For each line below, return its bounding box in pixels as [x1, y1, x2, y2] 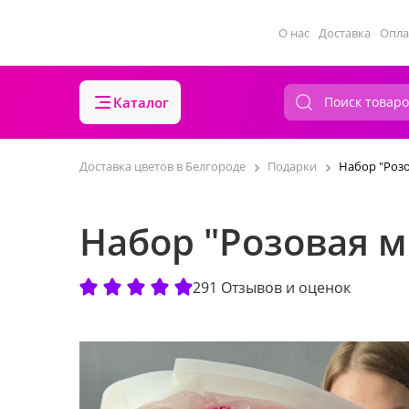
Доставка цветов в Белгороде [79, 158, 246, 174]
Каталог [113, 93, 169, 111]
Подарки [267, 158, 317, 174]
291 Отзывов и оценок [193, 277, 351, 298]
